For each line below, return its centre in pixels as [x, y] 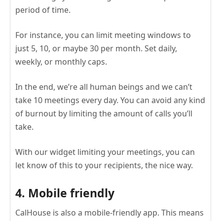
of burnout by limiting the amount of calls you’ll [104, 113]
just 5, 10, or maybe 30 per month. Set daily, [96, 48]
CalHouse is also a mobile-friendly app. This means [110, 212]
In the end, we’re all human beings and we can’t [104, 87]
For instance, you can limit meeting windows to [103, 35]
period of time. [43, 10]
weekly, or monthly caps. [61, 61]
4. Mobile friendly [65, 193]
